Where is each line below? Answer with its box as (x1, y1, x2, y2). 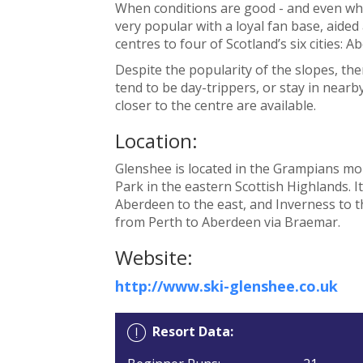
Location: (114, 126, 198, 154)
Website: (114, 243, 193, 271)
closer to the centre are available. (114, 96, 316, 114)
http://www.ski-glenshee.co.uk (114, 275, 338, 296)
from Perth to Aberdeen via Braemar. (114, 212, 340, 231)
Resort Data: (152, 322, 233, 340)
